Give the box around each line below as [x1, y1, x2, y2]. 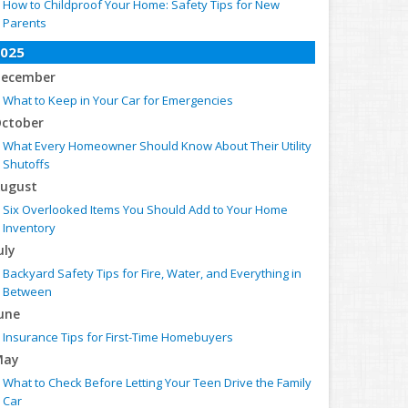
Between [3, 283, 52, 300]
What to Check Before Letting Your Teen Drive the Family [3, 374, 311, 391]
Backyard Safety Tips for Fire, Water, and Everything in [3, 265, 301, 281]
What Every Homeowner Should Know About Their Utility [3, 138, 311, 154]
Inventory [3, 219, 56, 236]
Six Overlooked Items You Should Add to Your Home [3, 201, 288, 218]
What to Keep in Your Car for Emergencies [3, 92, 233, 108]
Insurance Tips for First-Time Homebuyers [3, 329, 233, 345]
